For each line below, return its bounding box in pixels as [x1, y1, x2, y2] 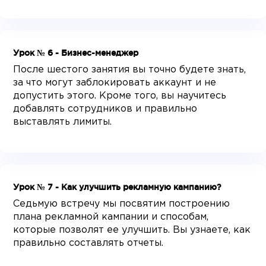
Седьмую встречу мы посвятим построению [13, 199, 230, 209]
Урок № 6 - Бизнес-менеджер [13, 48, 139, 58]
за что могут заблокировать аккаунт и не [13, 78, 217, 88]
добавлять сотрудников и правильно [13, 104, 198, 114]
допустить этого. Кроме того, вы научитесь [13, 91, 227, 101]
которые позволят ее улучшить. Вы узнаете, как [13, 226, 251, 235]
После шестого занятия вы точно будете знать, [13, 65, 246, 75]
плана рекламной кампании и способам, [13, 213, 209, 222]
